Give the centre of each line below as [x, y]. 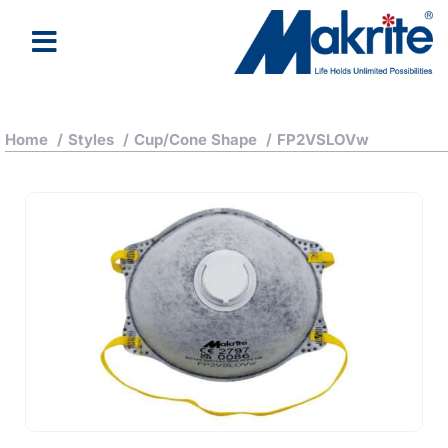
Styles [91, 140]
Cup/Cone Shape [195, 140]
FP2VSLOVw [323, 140]
